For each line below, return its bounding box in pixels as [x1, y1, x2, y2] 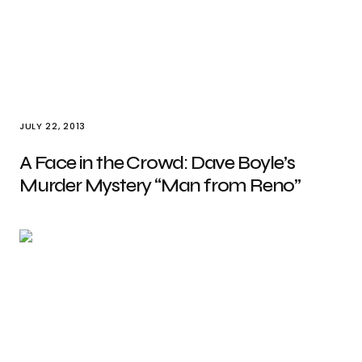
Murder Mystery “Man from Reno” [19, 174, 301, 197]
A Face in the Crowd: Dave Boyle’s [19, 151, 295, 175]
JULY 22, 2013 [19, 120, 86, 133]
